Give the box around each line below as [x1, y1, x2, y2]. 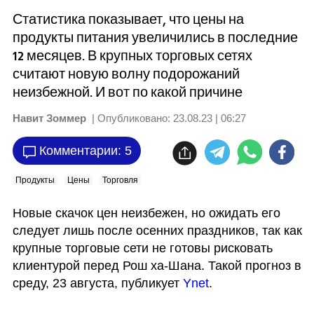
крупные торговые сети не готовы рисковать [12, 241, 273, 255]
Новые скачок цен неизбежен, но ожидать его [12, 206, 280, 220]
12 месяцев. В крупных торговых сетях [12, 46, 252, 65]
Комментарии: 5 [39, 143, 132, 158]
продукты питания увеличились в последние [12, 28, 298, 47]
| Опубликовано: [88, 112, 170, 124]
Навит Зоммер [12, 112, 86, 124]
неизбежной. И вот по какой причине [12, 83, 243, 102]
